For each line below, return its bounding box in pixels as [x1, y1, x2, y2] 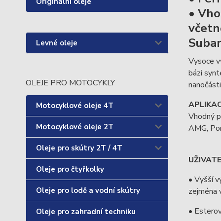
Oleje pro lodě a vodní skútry [36, 185, 140, 195]
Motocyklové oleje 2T [36, 122, 113, 132]
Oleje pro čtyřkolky [36, 164, 104, 174]
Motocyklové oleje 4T [36, 101, 113, 110]
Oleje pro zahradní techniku [36, 207, 136, 217]
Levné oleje [36, 38, 77, 48]
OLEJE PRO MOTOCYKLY [26, 77, 115, 88]
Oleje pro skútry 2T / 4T [36, 143, 122, 153]
